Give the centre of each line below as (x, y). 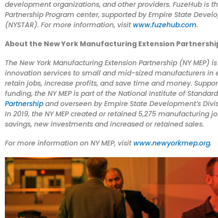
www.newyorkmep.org (172, 143)
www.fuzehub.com (165, 25)
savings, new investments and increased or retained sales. (104, 124)
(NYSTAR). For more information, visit (69, 25)
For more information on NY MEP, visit (69, 143)
